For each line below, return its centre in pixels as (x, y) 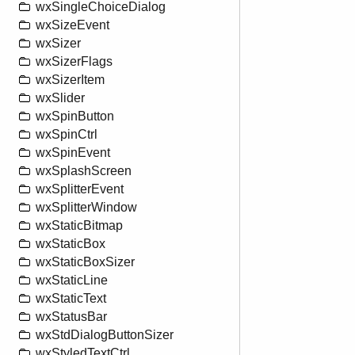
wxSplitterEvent (80, 189)
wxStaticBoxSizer (85, 262)
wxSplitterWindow (86, 208)
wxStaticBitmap (79, 226)
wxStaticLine (72, 281)
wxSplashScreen (84, 171)
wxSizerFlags (74, 62)
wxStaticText (71, 299)
